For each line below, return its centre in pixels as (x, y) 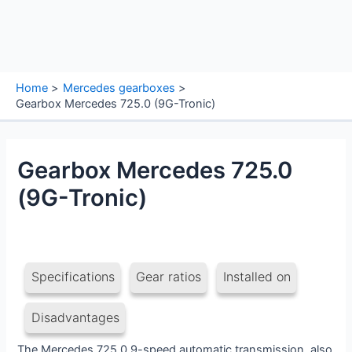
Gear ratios (169, 277)
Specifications (73, 277)
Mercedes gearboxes (119, 88)
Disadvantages (75, 317)
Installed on (257, 277)
